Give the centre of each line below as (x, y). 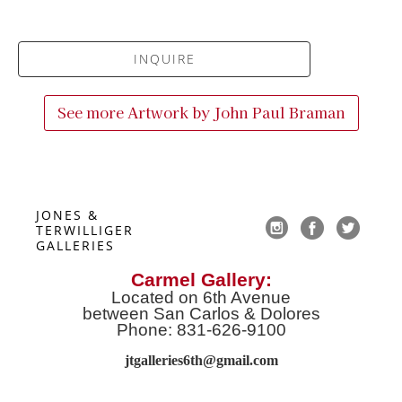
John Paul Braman (279, 112)
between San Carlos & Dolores (201, 313)
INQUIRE (164, 58)
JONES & (67, 214)
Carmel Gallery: (201, 280)
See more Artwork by (135, 112)
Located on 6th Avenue (201, 297)
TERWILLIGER (85, 230)
